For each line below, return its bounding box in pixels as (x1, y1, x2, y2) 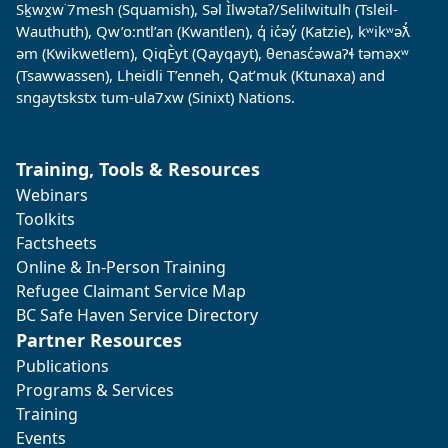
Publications (16, 355, 109, 378)
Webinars (16, 184, 88, 207)
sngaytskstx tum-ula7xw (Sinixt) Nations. (16, 87, 295, 108)
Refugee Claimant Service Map (16, 280, 246, 303)
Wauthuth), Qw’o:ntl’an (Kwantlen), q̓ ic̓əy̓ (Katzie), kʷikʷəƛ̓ (16, 21, 410, 42)
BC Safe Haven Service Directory (16, 304, 258, 327)
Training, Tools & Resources (16, 157, 260, 182)
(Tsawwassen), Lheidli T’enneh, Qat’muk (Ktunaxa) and (16, 65, 385, 86)
